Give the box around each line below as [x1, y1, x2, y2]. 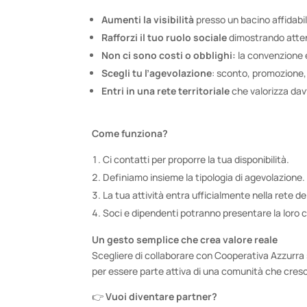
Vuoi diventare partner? [106, 289, 218, 303]
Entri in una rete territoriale [101, 84, 230, 97]
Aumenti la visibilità [101, 12, 195, 26]
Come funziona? [92, 126, 169, 140]
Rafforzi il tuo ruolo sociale [101, 30, 228, 44]
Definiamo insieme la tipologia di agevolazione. [103, 170, 306, 184]
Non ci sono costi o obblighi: [101, 48, 236, 62]
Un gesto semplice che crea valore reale [92, 232, 278, 246]
